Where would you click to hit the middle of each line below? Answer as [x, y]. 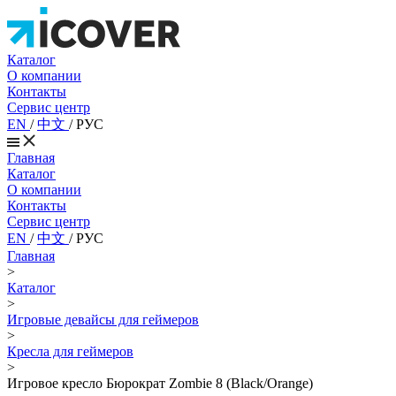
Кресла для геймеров [70, 351]
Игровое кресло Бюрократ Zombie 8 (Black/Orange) [160, 383]
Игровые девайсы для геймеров [103, 320]
